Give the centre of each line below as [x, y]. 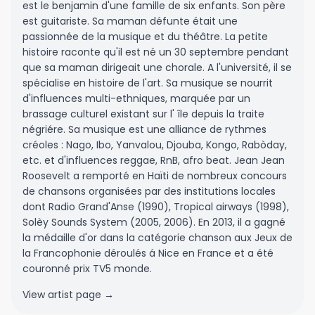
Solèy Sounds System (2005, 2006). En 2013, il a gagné [154, 222]
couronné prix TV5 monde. [87, 269]
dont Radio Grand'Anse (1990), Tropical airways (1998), [156, 207]
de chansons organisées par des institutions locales [149, 191]
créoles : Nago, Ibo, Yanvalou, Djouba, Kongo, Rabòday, [155, 145]
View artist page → [68, 295]
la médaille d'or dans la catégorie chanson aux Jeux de [157, 238]
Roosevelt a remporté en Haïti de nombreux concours [155, 176]
